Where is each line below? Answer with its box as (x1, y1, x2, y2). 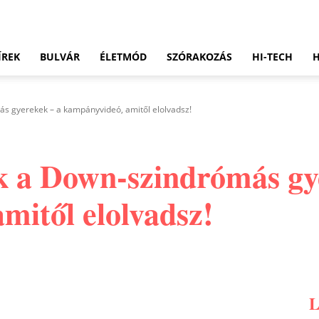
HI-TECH (252, 50, 293, 63)
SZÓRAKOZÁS (167, 50, 232, 63)
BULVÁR (40, 50, 80, 63)
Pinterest (18, 286, 63, 300)
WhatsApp (118, 286, 169, 300)
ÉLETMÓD (100, 50, 147, 63)
